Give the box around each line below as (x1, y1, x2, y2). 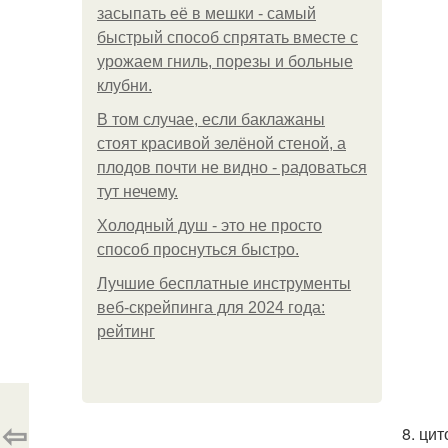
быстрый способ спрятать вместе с (97, 29, 358, 46)
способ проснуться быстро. (97, 241, 299, 258)
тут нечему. (97, 183, 178, 200)
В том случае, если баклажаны (97, 111, 325, 128)
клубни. (97, 77, 152, 94)
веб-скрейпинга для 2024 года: (97, 299, 325, 316)
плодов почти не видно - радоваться (97, 159, 367, 176)
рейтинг (97, 323, 155, 340)
